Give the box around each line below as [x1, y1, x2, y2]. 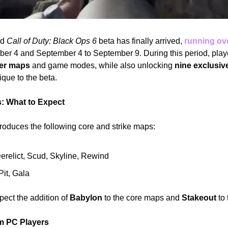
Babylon [70, 193, 102, 202]
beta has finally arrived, [97, 36, 184, 45]
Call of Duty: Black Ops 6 [7, 36, 97, 45]
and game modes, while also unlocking [30, 61, 175, 70]
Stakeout [182, 193, 216, 202]
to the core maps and [102, 193, 182, 202]
